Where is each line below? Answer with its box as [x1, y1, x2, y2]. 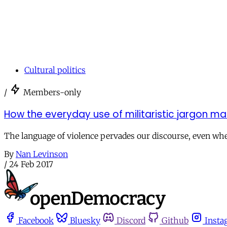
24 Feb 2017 [9, 159, 53, 170]
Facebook [18, 215, 54, 226]
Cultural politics [24, 64, 86, 75]
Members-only [23, 87, 81, 97]
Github [162, 215, 188, 226]
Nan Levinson [16, 149, 68, 160]
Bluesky [70, 215, 100, 226]
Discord [117, 215, 145, 226]
